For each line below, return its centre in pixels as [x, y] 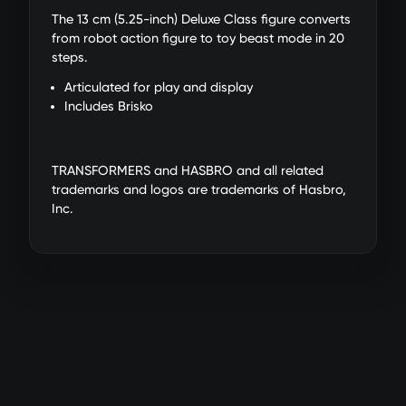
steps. [70, 58]
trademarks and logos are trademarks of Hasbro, [199, 189]
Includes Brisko [109, 107]
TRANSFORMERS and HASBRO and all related [188, 170]
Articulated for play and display [159, 88]
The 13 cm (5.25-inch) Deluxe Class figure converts [201, 20]
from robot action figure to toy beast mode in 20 [198, 39]
